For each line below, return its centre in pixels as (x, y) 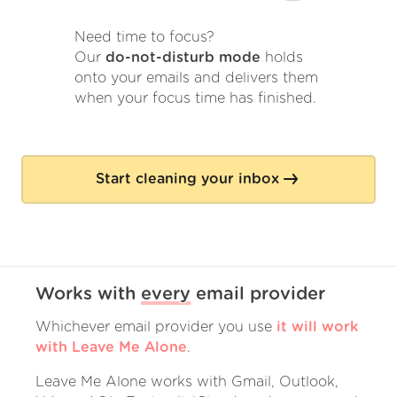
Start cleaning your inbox (187, 179)
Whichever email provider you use (154, 327)
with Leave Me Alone (111, 347)
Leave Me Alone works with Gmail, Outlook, (187, 381)
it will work (317, 327)
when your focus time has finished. (195, 99)
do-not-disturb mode (183, 58)
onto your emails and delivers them (196, 78)
